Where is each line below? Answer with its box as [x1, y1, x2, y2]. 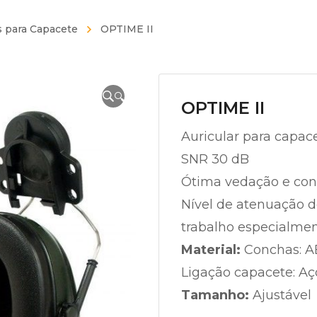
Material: [181, 241, 241, 258]
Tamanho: [181, 287, 249, 303]
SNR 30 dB [181, 151, 249, 167]
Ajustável [249, 287, 311, 303]
